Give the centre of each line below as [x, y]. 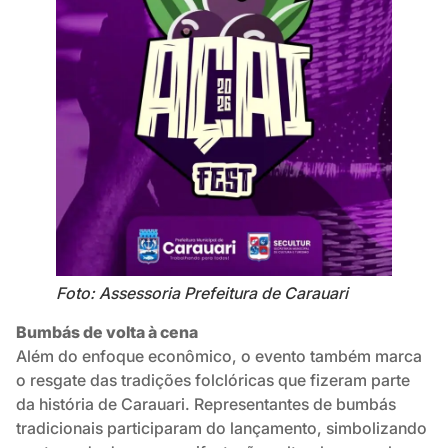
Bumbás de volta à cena [107, 332]
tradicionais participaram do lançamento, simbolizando [221, 428]
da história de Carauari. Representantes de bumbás [206, 404]
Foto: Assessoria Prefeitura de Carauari [202, 293]
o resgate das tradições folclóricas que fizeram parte [213, 380]
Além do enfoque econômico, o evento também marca [219, 356]
